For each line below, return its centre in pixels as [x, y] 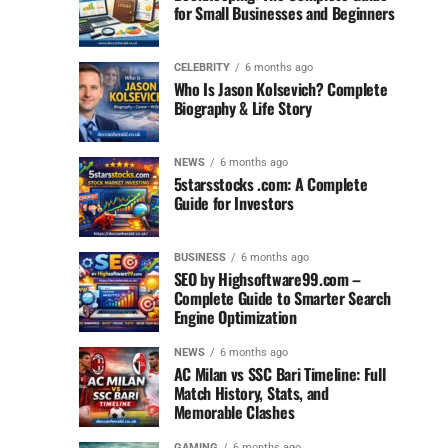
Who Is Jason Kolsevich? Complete [280, 89]
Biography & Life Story [242, 108]
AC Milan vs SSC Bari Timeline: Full [279, 374]
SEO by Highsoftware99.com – [267, 279]
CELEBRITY [201, 68]
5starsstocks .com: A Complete [270, 184]
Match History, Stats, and [251, 393]
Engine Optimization [235, 317]
